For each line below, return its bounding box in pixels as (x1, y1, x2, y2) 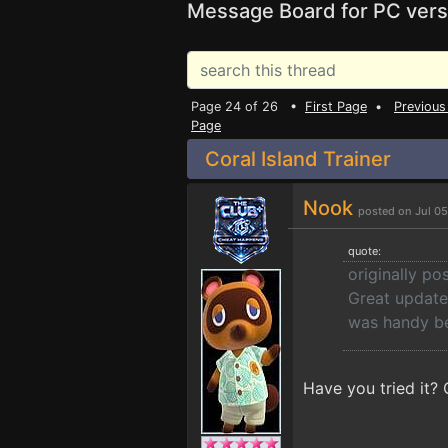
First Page (305, 99, 367, 114)
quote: (348, 244, 381, 258)
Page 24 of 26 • (191, 99, 305, 114)
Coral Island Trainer (205, 147, 391, 171)
